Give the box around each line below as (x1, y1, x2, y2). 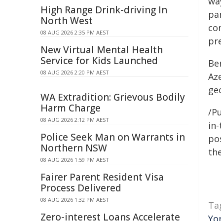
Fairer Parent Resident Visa (40, 171, 164, 184)
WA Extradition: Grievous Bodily (40, 91, 185, 104)
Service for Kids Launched (40, 54, 158, 67)
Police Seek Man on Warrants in (40, 131, 185, 144)
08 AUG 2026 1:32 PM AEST (40, 196, 109, 203)
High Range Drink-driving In (40, 3, 167, 16)
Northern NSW (40, 142, 107, 154)
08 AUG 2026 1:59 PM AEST (40, 156, 109, 163)
